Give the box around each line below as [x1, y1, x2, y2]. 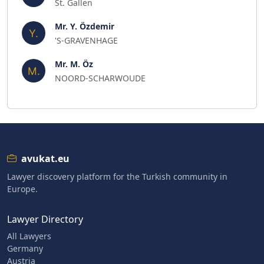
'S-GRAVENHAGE [55, 35, 118, 46]
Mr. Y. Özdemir [55, 21, 114, 32]
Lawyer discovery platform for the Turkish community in [7, 171, 227, 182]
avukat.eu [21, 152, 70, 165]
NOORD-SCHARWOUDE [55, 72, 146, 84]
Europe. [7, 183, 38, 194]
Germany [7, 243, 43, 254]
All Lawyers [7, 230, 51, 242]
